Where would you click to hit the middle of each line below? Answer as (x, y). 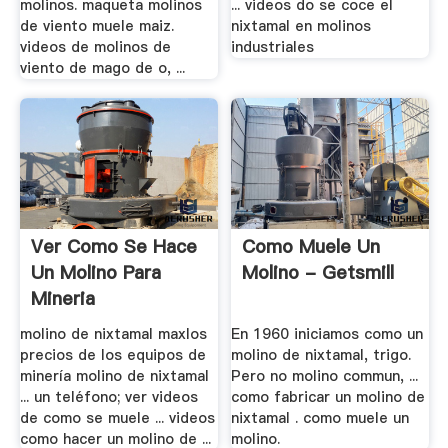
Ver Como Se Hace (113, 247)
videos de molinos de (95, 46)
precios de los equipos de (112, 354)
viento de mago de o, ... (102, 67)
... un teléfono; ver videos (108, 396)
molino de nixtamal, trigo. (321, 354)
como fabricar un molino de (328, 396)
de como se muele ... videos (117, 417)
